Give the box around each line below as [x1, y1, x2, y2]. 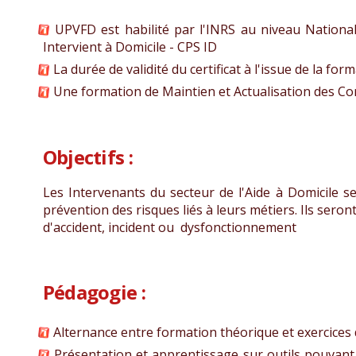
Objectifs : [42, 143, 133, 170]
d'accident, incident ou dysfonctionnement [42, 218, 296, 236]
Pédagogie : [42, 278, 145, 305]
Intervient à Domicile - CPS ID [42, 38, 217, 56]
